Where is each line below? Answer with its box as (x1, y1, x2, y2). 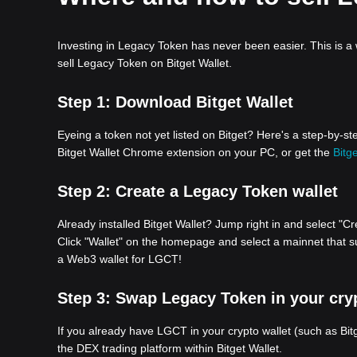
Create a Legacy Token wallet (116, 182, 338, 200)
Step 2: (57, 182, 116, 200)
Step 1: (57, 93, 116, 111)
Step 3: (57, 289, 116, 307)
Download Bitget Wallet (116, 93, 293, 111)
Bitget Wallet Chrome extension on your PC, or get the (57, 146, 333, 159)
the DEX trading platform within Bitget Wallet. (57, 342, 282, 355)
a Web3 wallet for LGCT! (57, 253, 182, 265)
